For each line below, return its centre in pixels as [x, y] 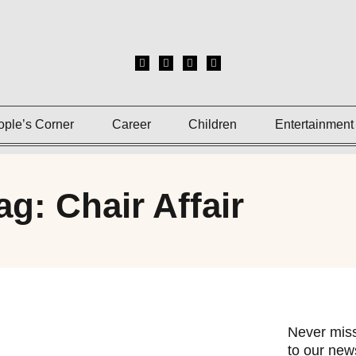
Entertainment [314, 124]
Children [213, 124]
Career [131, 124]
